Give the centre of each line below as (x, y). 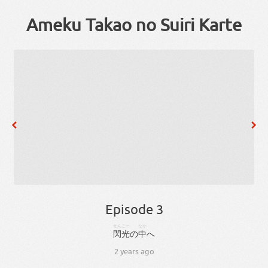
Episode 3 (134, 209)
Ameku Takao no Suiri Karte (134, 25)
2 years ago (134, 251)
